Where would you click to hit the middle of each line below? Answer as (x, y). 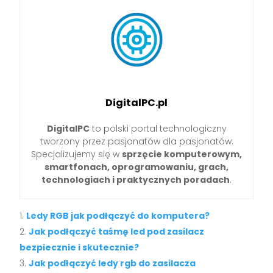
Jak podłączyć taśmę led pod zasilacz (117, 232)
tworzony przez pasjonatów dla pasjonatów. (136, 142)
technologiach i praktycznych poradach (136, 180)
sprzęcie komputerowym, (182, 154)
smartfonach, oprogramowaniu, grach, (136, 167)
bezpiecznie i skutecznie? (80, 248)
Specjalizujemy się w (76, 154)
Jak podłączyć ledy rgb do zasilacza (112, 264)
